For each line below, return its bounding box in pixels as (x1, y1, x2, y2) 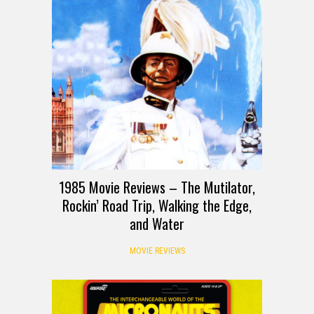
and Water (130, 212, 184, 234)
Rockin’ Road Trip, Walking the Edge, (62, 194, 252, 216)
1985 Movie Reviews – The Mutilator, (59, 176, 255, 198)
